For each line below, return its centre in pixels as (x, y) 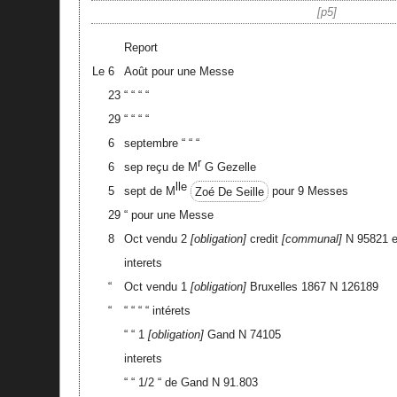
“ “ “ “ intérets (157, 311)
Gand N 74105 (242, 335)
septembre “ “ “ (161, 144)
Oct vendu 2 (157, 239)
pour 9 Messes (308, 191)
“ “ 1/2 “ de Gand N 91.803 (191, 383)
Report (140, 48)
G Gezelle (228, 167)
